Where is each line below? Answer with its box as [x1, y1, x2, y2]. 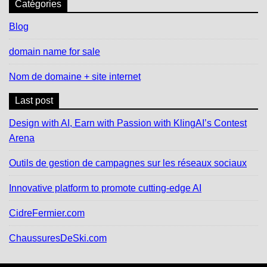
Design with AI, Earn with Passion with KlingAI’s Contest [9, 118, 247, 129]
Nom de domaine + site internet [9, 72, 141, 82]
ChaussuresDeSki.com [9, 233, 107, 244]
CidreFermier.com [9, 208, 85, 219]
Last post [15, 95, 53, 106]
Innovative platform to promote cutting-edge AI [9, 183, 201, 194]
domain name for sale [9, 46, 100, 57]
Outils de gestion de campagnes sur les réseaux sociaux [9, 158, 247, 169]
